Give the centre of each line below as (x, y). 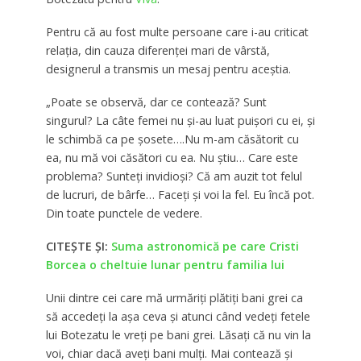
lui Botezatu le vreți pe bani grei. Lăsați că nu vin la (178, 335)
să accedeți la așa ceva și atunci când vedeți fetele (178, 317)
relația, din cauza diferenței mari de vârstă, (158, 51)
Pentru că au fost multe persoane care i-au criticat (177, 32)
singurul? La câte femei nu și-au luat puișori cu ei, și (180, 121)
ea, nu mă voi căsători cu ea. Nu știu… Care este (172, 158)
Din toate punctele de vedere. (124, 214)
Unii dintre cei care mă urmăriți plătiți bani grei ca (174, 298)
